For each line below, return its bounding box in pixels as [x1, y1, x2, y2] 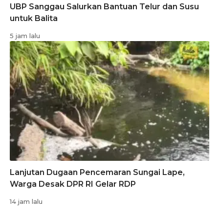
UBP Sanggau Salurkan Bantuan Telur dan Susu [10, 2, 199, 12]
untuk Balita [10, 14, 58, 23]
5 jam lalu [10, 32, 40, 40]
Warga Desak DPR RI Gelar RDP [10, 179, 136, 189]
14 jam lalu [10, 197, 43, 206]
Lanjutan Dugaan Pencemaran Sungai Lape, [10, 168, 185, 177]
